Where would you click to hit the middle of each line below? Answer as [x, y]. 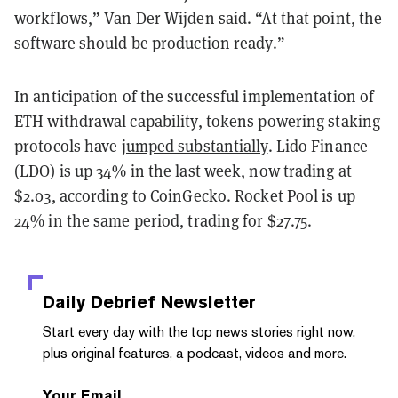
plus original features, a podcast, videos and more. [195, 353]
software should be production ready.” [150, 42]
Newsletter [206, 302]
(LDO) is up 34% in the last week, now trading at [183, 170]
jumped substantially [195, 145]
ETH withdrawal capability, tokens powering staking [198, 120]
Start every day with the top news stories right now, [199, 331]
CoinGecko [188, 195]
